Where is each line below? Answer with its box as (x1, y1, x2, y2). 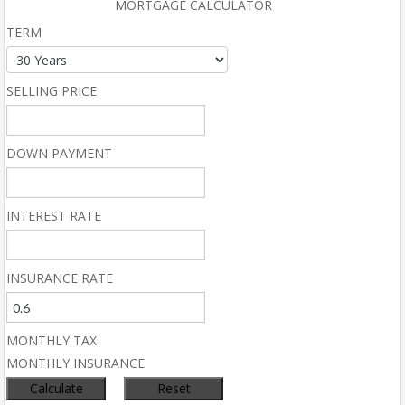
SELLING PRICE (6, 82, 97, 99)
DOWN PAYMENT (6, 145, 112, 162)
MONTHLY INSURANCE (6, 354, 145, 372)
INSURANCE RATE (6, 269, 113, 287)
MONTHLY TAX (6, 332, 97, 349)
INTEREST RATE (6, 207, 101, 224)
